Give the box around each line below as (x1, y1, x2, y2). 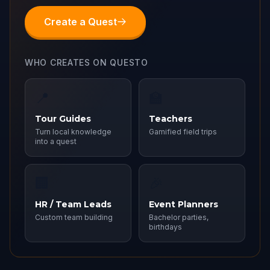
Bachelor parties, (149, 213, 209, 222)
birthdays (149, 222, 182, 231)
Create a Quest (44, 16, 117, 28)
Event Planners (149, 199, 218, 210)
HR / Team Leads (35, 199, 111, 210)
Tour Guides (35, 113, 91, 124)
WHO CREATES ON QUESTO (25, 57, 148, 67)
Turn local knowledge (35, 127, 111, 136)
